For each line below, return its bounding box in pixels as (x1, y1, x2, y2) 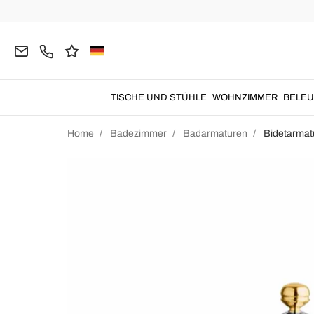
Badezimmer (110, 128, 167, 139)
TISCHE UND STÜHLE (111, 93, 207, 102)
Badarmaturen (183, 128, 247, 139)
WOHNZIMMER (212, 93, 278, 102)
